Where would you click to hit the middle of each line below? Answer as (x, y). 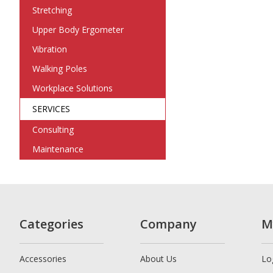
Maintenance (58, 149)
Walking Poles (60, 69)
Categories (51, 224)
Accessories (43, 259)
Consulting (53, 129)
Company (169, 224)
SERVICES (51, 109)
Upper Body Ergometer (78, 30)
